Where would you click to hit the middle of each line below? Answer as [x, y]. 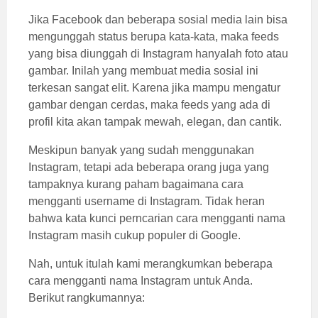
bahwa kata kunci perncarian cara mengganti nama [157, 218]
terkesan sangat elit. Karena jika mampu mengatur [154, 88]
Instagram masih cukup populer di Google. [135, 235]
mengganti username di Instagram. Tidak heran [147, 201]
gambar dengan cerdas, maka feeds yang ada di [149, 105]
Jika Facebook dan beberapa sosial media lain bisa [158, 20]
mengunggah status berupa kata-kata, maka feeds [154, 37]
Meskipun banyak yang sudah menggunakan [141, 150]
